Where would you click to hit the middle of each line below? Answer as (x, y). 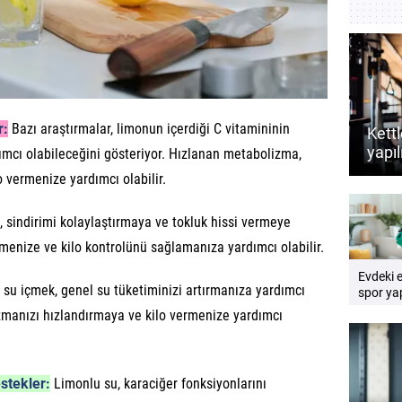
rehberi (378, 324)
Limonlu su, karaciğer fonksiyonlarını (158, 384)
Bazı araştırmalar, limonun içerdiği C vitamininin (149, 129)
